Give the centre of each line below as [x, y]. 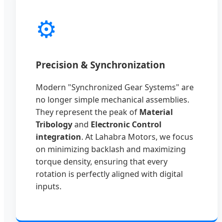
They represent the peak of [87, 112]
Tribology [54, 124]
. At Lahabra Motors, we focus [137, 137]
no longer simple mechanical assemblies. [112, 99]
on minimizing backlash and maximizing [111, 149]
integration [58, 137]
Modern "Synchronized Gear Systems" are [115, 87]
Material [156, 112]
